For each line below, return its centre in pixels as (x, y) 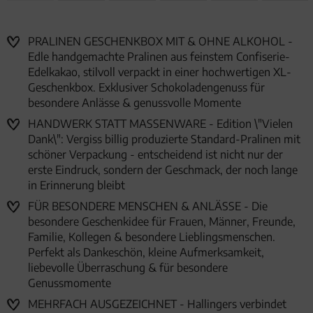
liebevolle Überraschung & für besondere (128, 268)
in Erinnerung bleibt (77, 185)
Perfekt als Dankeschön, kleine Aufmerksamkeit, (146, 253)
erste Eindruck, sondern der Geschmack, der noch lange (163, 170)
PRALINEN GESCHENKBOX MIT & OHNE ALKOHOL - (160, 42)
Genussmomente (70, 283)
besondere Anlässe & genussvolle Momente (134, 103)
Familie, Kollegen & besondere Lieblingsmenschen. (152, 237)
